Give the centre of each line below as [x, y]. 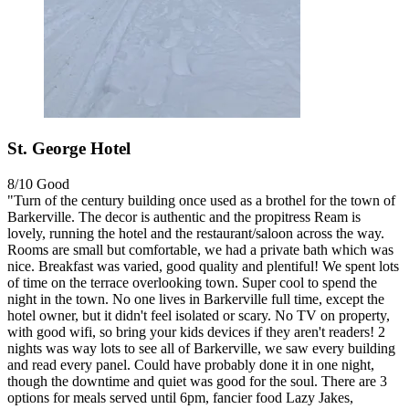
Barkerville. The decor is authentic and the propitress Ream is [184, 216]
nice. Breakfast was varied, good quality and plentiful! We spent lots [203, 266]
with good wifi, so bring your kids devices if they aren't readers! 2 [196, 331]
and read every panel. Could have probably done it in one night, [191, 364]
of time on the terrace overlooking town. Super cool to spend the [192, 282]
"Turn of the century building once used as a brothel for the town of [201, 200]
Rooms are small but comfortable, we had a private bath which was [200, 249]
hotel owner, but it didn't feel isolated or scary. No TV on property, [199, 315]
